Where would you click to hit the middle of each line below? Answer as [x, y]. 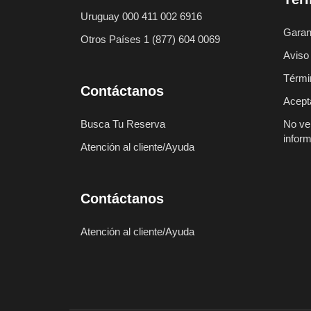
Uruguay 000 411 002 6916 [141, 16]
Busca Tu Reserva [123, 124]
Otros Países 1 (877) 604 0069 [150, 39]
